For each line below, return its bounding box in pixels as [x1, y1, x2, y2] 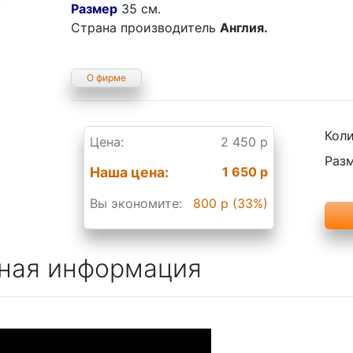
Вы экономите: [90, 195, 183, 211]
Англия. [220, 20, 269, 35]
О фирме [87, 72, 127, 84]
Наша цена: [90, 164, 169, 180]
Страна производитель [71, 20, 221, 35]
